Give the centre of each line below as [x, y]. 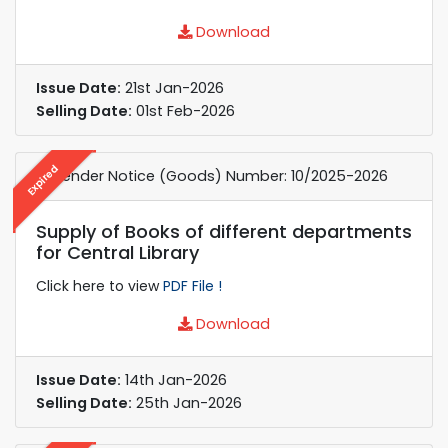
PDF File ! [192, 285]
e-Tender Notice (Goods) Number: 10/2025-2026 [212, 175]
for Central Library [117, 252]
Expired [42, 179]
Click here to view [99, 285]
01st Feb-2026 [183, 110]
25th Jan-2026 [187, 402]
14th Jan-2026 [174, 379]
